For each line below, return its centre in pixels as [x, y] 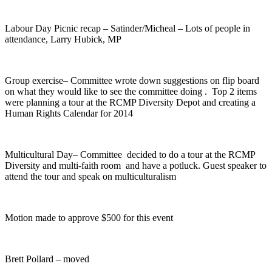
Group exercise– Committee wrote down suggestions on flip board [132, 80]
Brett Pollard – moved [47, 259]
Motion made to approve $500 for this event [89, 217]
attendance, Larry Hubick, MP [63, 39]
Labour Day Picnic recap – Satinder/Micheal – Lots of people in [127, 28]
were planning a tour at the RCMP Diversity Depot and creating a [130, 102]
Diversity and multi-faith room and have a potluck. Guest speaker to [136, 165]
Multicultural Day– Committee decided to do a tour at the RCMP [130, 154]
